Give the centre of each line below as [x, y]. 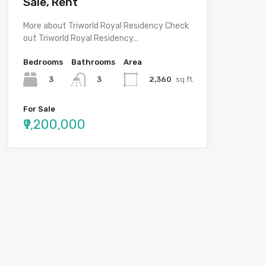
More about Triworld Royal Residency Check [106, 26]
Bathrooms [93, 62]
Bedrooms [43, 62]
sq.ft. [185, 79]
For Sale [39, 109]
